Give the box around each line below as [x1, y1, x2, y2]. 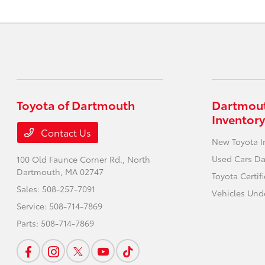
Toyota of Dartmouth [17, 96, 135, 113]
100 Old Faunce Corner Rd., [17, 153, 128, 165]
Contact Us [38, 125, 92, 139]
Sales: [17, 182, 43, 195]
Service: [17, 199, 50, 212]
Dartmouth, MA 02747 [17, 165, 104, 177]
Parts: [17, 216, 41, 229]
